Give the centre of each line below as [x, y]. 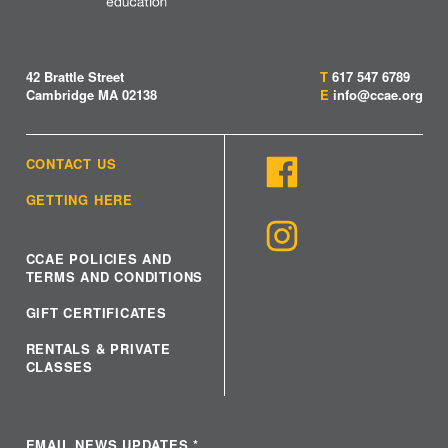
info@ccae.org [377, 94]
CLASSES [59, 367]
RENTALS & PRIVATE [98, 349]
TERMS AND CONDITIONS [114, 276]
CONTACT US [71, 163]
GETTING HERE [79, 199]
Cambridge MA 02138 [91, 94]
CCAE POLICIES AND [98, 258]
